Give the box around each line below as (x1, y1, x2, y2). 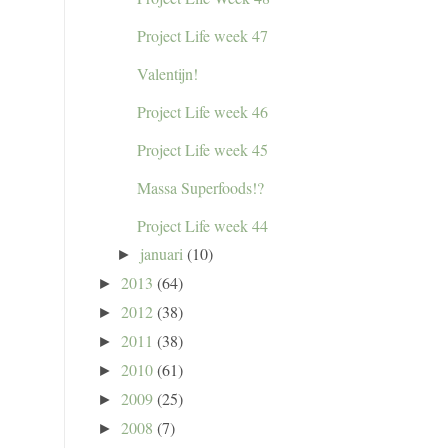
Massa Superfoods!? (136, 177, 264, 199)
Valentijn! (136, 63, 198, 85)
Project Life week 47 (136, 25, 268, 47)
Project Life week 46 (136, 101, 268, 123)
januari (140, 243, 184, 265)
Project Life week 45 (136, 139, 268, 161)
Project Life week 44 (136, 215, 268, 237)
